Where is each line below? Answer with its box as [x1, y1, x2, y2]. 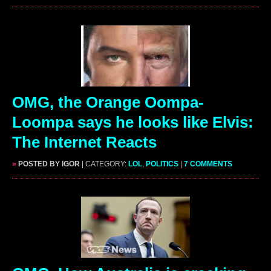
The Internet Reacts [12, 132, 157, 151]
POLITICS [146, 159, 178, 168]
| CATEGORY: [82, 159, 128, 168]
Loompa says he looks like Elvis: [12, 113, 253, 131]
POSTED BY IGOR [16, 159, 80, 168]
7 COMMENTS [184, 159, 232, 168]
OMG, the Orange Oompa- [12, 93, 204, 111]
